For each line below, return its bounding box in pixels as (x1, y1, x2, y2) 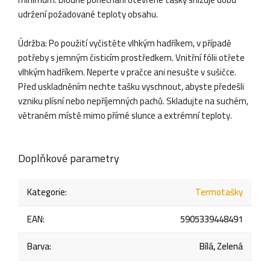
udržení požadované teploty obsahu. (18, 5, 158, 23)
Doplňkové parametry (18, 148, 119, 168)
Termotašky (195, 183, 243, 201)
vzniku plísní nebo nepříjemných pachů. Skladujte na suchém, (18, 92, 248, 110)
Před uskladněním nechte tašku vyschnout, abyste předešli (18, 77, 244, 95)
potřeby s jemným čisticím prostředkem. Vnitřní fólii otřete (18, 48, 245, 66)
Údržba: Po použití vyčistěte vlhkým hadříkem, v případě (18, 34, 231, 52)
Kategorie (27, 183, 65, 201)
